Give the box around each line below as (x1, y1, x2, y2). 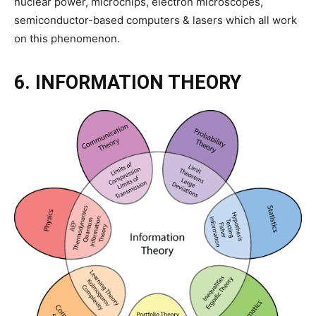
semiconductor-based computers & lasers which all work (14, 13, 297, 27)
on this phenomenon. (14, 32, 120, 45)
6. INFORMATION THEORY (14, 71, 241, 94)
